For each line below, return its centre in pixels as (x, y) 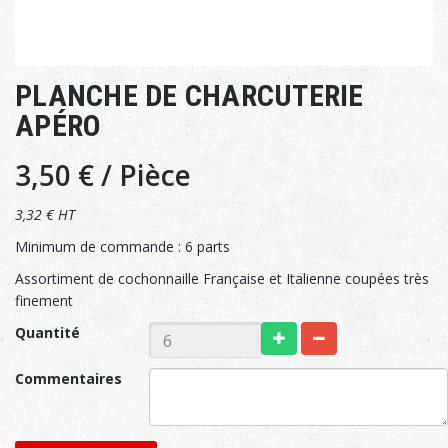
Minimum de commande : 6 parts (122, 247)
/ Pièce (146, 175)
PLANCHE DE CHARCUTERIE (189, 96)
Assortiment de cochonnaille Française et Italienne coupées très (222, 279)
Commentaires (68, 379)
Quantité (47, 333)
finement (44, 301)
